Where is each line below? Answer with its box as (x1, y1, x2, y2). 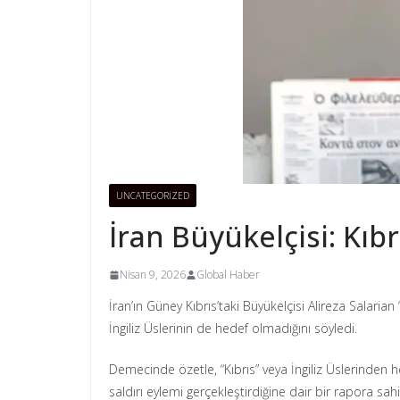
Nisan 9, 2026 (120, 267, 186, 282)
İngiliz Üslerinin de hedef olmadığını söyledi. (109, 320, 357, 337)
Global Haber (196, 267, 260, 282)
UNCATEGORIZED (116, 189, 189, 202)
